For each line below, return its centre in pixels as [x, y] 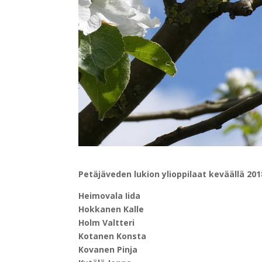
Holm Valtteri [107, 223]
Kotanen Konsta [113, 236]
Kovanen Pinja [108, 250]
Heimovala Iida [110, 196]
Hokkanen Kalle [111, 209]
